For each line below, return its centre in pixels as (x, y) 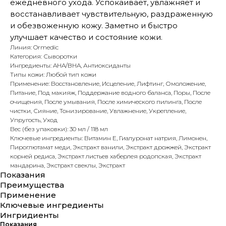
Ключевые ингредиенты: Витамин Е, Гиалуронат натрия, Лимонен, (109, 138)
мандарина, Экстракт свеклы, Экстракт (68, 165)
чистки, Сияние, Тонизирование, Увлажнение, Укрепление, (98, 111)
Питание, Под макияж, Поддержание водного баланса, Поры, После (110, 93)
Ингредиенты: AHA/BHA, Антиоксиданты (70, 65)
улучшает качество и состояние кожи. (86, 37)
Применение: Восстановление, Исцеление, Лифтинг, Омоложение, (108, 83)
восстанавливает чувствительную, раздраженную (111, 14)
